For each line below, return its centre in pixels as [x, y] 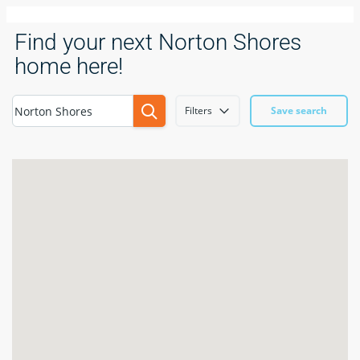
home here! [69, 66]
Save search [299, 110]
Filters [198, 110]
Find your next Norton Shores [158, 42]
